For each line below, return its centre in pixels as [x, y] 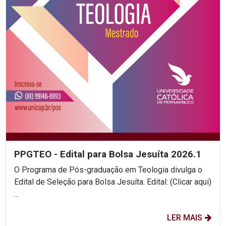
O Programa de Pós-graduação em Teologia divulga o [108, 169]
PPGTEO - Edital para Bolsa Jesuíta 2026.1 [108, 154]
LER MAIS [185, 217]
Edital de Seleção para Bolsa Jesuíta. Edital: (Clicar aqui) [80, 182]
